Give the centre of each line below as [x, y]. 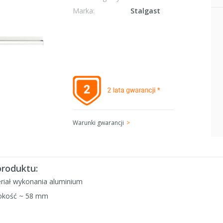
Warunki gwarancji [98, 123]
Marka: [83, 11]
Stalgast [145, 11]
